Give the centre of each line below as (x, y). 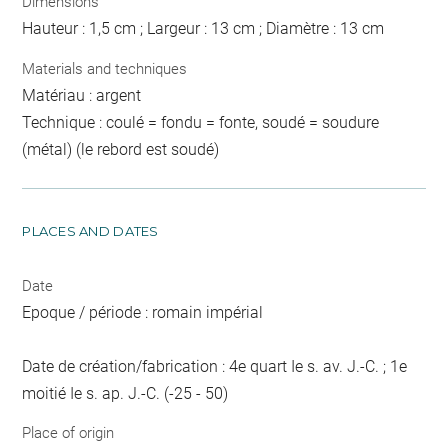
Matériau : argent (82, 95)
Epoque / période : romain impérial (143, 312)
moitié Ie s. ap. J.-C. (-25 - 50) (125, 393)
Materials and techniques (105, 68)
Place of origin (68, 433)
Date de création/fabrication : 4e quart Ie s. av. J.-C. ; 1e (215, 366)
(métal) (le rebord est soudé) (121, 149)
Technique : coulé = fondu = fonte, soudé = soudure (201, 122)
